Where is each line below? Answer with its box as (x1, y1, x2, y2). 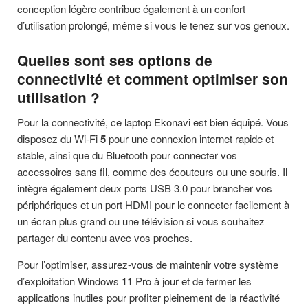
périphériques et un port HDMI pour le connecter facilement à (17, 197, 289, 212)
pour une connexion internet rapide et (106, 131, 274, 146)
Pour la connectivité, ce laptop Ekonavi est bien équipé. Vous (17, 114, 289, 129)
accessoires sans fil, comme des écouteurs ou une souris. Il (17, 164, 287, 179)
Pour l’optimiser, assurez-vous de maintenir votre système (17, 256, 278, 272)
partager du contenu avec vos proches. (17, 230, 192, 245)
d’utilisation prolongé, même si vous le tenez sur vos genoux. (17, 18, 289, 33)
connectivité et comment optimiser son (17, 69, 288, 89)
